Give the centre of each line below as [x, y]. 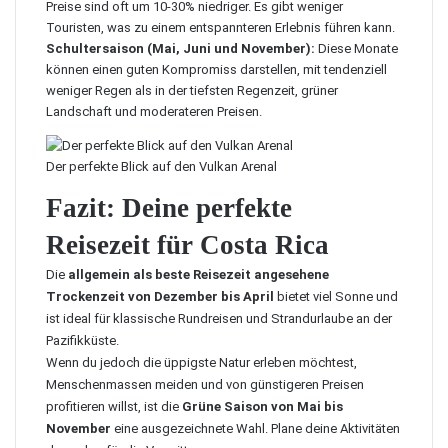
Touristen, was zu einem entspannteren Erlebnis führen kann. [220, 27]
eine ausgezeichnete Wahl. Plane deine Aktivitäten [255, 428]
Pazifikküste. [82, 340]
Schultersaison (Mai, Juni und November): [180, 48]
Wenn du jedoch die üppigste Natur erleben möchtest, [201, 362]
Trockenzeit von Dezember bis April [160, 296]
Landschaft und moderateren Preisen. [154, 111]
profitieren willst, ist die [114, 406]
